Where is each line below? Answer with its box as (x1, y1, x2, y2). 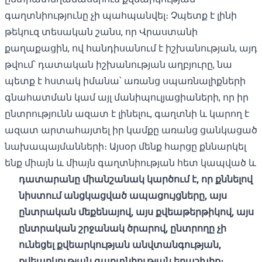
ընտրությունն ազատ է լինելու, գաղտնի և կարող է (5, 108, 249, 119)
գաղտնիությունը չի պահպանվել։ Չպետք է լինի (5, 9, 237, 21)
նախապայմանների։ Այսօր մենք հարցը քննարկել (5, 140, 246, 152)
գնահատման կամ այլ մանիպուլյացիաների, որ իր (5, 91, 249, 103)
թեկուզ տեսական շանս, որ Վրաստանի (5, 26, 198, 37)
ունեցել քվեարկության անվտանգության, (19, 239, 221, 250)
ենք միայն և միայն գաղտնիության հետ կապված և (5, 157, 256, 168)
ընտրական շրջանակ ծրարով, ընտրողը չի (19, 222, 226, 234)
